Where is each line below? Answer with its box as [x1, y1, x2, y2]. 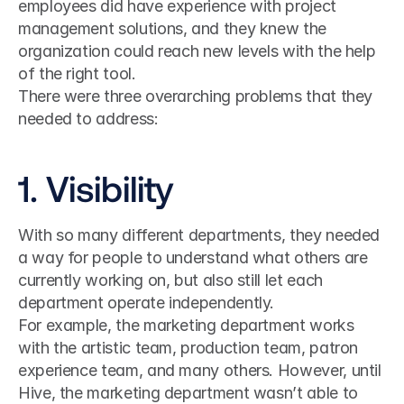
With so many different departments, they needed [18, 225, 381, 244]
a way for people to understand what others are [18, 248, 368, 267]
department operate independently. [18, 293, 275, 312]
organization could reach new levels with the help [18, 41, 376, 60]
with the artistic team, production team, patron [18, 338, 359, 357]
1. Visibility [18, 166, 174, 209]
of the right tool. [18, 64, 136, 83]
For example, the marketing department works [18, 316, 354, 335]
